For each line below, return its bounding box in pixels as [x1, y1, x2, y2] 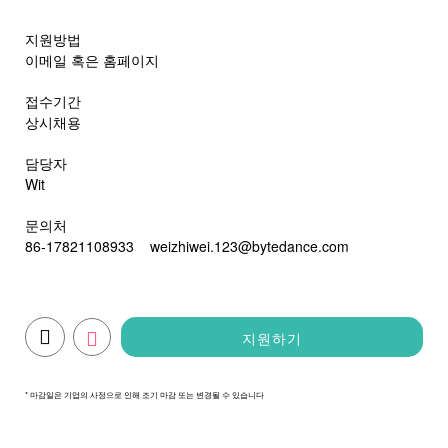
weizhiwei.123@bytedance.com [150, 236, 349, 256]
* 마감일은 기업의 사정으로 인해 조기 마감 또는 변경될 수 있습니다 [25, 389, 264, 400]
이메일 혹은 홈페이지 [25, 50, 159, 70]
